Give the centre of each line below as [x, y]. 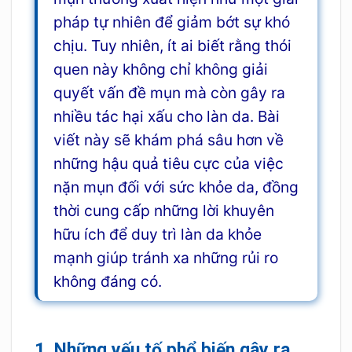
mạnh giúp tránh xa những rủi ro [165, 258]
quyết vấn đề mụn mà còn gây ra [169, 93]
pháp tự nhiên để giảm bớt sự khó [171, 22]
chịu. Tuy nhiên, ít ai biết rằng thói [172, 46]
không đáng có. [107, 282]
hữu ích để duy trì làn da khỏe [157, 235]
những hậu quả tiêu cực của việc [168, 164]
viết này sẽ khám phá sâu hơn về [168, 140]
